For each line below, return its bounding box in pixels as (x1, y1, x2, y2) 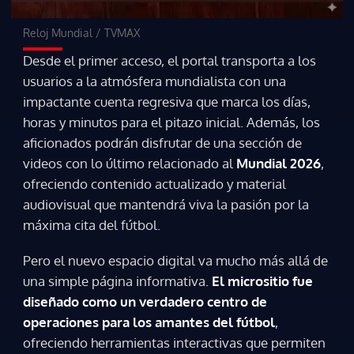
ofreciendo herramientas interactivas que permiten (23, 333, 326, 351)
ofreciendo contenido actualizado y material (23, 175, 286, 193)
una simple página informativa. (23, 272, 209, 289)
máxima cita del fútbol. (23, 217, 160, 234)
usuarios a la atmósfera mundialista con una (23, 73, 286, 90)
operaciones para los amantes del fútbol (23, 313, 275, 330)
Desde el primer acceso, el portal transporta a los (23, 52, 316, 70)
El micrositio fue (209, 272, 313, 289)
